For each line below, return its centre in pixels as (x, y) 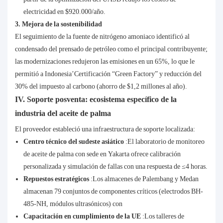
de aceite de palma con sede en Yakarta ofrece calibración (102, 154)
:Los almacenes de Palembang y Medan (144, 179)
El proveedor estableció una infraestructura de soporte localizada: (105, 129)
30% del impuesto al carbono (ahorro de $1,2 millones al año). (101, 86)
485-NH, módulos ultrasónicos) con (73, 204)
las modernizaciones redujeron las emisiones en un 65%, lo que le (105, 61)
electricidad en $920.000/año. (64, 12)
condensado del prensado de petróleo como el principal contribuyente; (111, 49)
